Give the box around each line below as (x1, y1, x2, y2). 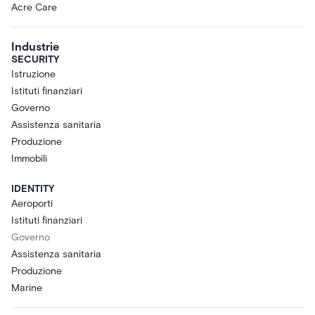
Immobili (11, 152, 47, 165)
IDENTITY (11, 182, 54, 195)
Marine (11, 281, 42, 294)
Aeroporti (11, 197, 53, 210)
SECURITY (11, 53, 59, 65)
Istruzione (11, 67, 56, 80)
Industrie (11, 39, 59, 53)
